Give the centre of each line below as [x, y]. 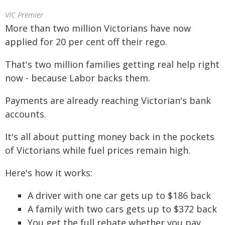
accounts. [26, 114]
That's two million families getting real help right [112, 64]
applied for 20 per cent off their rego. [86, 42]
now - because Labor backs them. [78, 78]
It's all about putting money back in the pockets [110, 137]
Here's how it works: [49, 173]
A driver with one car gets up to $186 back [119, 195]
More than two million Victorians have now [98, 28]
